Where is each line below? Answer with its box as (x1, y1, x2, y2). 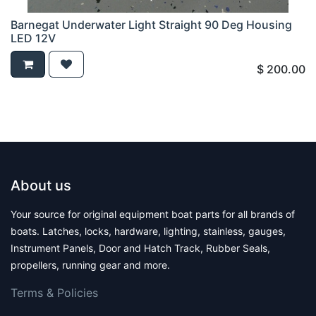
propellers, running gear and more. (11, 259, 170, 272)
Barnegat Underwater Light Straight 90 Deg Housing (11, 18, 292, 32)
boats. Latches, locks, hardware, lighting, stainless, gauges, (11, 225, 286, 238)
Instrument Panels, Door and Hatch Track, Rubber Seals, (11, 242, 270, 255)
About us (11, 177, 71, 195)
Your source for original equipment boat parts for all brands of (11, 208, 295, 221)
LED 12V (11, 31, 56, 46)
